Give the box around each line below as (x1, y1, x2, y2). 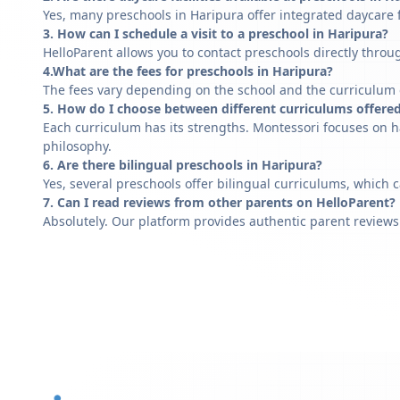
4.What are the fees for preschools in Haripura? (43, 62, 333, 79)
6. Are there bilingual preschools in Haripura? (43, 156, 322, 173)
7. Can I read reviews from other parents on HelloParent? (43, 194, 396, 211)
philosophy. (43, 137, 112, 154)
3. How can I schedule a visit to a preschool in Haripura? (43, 25, 388, 42)
